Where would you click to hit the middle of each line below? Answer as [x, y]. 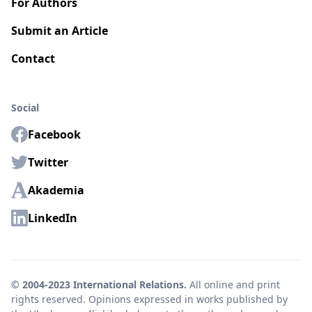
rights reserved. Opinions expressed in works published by [149, 299]
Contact [33, 58]
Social [25, 108]
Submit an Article [60, 31]
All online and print [233, 284]
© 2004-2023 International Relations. [99, 284]
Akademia [56, 190]
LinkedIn [53, 218]
